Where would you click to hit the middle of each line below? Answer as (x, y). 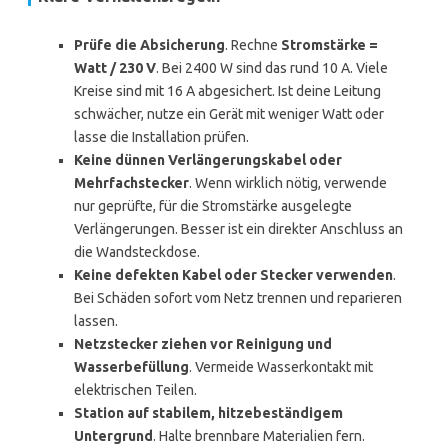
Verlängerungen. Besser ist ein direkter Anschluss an (238, 229)
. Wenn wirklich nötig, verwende (288, 183)
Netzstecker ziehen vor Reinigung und (203, 344)
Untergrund (113, 436)
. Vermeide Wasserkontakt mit (281, 367)
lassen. (96, 321)
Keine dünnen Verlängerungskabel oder (208, 160)
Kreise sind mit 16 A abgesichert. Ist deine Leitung (227, 91)
